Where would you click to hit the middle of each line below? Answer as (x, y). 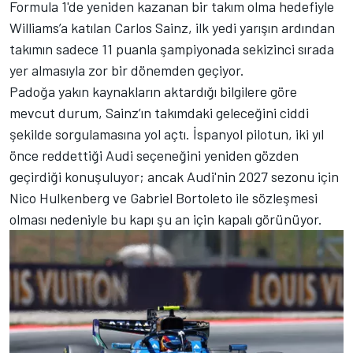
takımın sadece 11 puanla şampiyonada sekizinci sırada (172, 48)
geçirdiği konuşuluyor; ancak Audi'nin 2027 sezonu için (174, 176)
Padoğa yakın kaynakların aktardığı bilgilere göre (153, 91)
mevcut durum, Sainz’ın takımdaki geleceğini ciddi (159, 112)
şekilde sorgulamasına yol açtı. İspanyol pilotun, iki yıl (167, 134)
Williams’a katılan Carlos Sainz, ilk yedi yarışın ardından (172, 27)
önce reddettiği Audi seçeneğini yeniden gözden (154, 155)
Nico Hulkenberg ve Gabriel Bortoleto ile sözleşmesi (163, 197)
